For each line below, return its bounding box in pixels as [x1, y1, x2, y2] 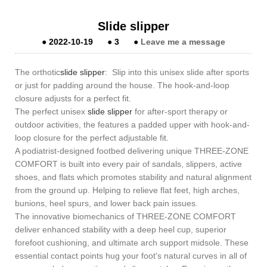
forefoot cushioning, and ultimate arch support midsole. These [15, 237, 249, 247]
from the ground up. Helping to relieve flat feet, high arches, [15, 185, 240, 195]
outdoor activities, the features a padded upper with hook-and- [15, 119, 250, 129]
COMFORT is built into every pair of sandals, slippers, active [15, 159, 242, 169]
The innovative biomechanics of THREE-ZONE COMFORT [15, 211, 236, 221]
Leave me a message [141, 36, 225, 46]
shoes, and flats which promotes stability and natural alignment [15, 172, 252, 182]
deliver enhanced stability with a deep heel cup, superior [15, 224, 226, 234]
